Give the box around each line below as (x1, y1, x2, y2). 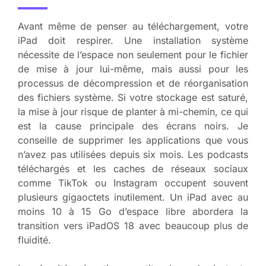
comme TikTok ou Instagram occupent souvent (18, 177, 248, 189)
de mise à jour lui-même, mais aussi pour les (18, 63, 248, 75)
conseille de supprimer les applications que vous (18, 134, 248, 147)
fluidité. (18, 234, 51, 246)
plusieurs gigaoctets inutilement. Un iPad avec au (18, 191, 248, 204)
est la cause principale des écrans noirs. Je (18, 120, 248, 132)
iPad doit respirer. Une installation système (18, 34, 248, 47)
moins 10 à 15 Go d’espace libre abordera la (18, 205, 248, 218)
